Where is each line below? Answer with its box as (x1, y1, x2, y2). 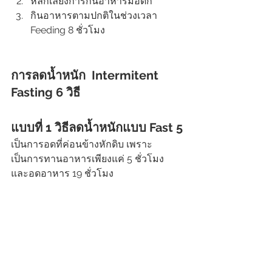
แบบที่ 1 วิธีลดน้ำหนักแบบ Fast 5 (11, 120, 183, 135)
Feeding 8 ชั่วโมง (30, 24, 105, 36)
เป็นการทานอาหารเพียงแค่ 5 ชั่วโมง (11, 153, 166, 165)
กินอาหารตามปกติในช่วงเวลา (30, 10, 160, 22)
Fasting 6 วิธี (11, 85, 80, 100)
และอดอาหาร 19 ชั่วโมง (11, 168, 114, 180)
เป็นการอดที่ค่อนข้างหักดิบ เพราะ (11, 138, 152, 151)
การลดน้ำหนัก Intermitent (11, 68, 161, 83)
